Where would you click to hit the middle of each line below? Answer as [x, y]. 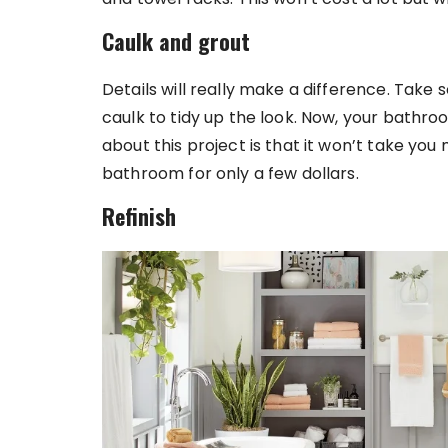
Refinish [139, 216]
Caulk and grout [176, 41]
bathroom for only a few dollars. [230, 173]
